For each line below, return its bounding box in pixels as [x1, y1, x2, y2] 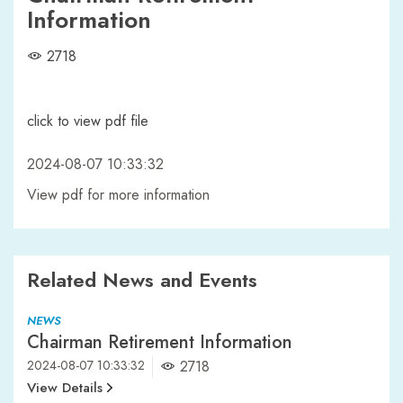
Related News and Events [27, 265, 257, 295]
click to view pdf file [27, 111, 148, 132]
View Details [27, 378, 103, 399]
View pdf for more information [27, 184, 210, 206]
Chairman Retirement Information [27, 329, 292, 356]
